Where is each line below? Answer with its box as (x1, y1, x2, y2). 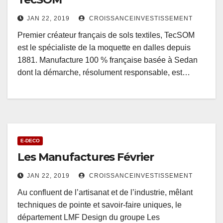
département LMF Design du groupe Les (17, 213, 160, 222)
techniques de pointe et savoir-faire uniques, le (17, 201, 182, 210)
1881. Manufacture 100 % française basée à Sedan (17, 56, 198, 65)
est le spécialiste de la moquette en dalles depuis (17, 43, 191, 52)
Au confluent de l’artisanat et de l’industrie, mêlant (17, 188, 193, 197)
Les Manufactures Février (17, 150, 154, 164)
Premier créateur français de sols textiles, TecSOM (17, 31, 195, 40)
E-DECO (20, 138, 40, 144)
